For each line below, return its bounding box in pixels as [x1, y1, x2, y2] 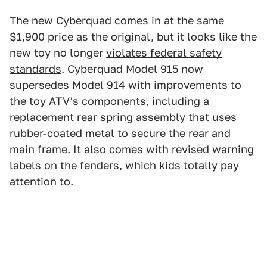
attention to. [10, 175, 73, 188]
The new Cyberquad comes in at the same [10, 14, 224, 27]
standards [10, 63, 61, 76]
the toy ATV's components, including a [10, 95, 209, 108]
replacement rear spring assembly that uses [10, 111, 237, 124]
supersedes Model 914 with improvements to [10, 79, 241, 92]
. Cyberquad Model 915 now [61, 63, 203, 76]
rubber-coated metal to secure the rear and [10, 127, 231, 140]
